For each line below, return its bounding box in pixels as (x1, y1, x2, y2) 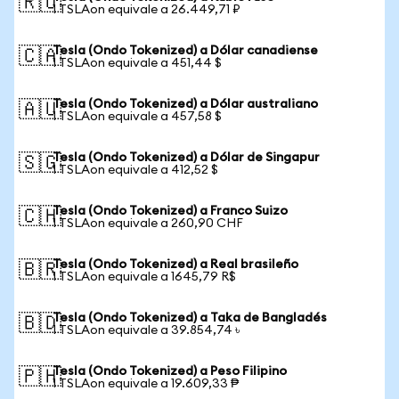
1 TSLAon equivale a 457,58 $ (53, 110, 222, 123)
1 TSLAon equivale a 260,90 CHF (53, 217, 243, 230)
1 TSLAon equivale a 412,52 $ (53, 164, 218, 176)
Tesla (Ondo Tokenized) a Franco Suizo (53, 205, 288, 217)
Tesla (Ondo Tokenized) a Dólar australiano (53, 98, 318, 110)
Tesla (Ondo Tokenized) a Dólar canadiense (53, 45, 318, 57)
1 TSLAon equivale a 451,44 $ (53, 57, 222, 69)
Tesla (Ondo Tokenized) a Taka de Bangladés (53, 312, 327, 324)
